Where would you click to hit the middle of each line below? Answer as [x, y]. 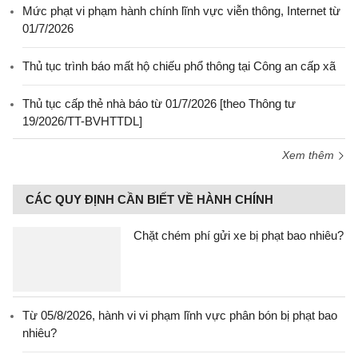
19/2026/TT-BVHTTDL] [82, 121]
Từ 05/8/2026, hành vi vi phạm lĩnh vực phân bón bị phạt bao [180, 315]
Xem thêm [310, 155]
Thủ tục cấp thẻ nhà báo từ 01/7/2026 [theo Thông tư [159, 103]
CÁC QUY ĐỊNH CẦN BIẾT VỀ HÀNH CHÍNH [149, 199]
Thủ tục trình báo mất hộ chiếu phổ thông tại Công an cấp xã [179, 66]
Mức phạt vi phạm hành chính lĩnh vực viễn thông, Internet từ [181, 10]
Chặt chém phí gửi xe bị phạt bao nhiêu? [239, 235]
